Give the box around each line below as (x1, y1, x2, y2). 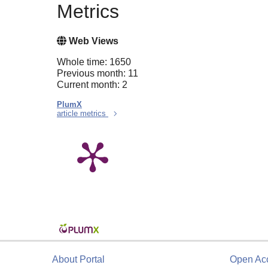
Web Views (66, 35, 118, 46)
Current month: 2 (57, 79, 127, 90)
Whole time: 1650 (57, 56, 131, 67)
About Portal (52, 254, 105, 264)
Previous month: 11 (57, 68, 138, 78)
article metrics (57, 108, 108, 118)
